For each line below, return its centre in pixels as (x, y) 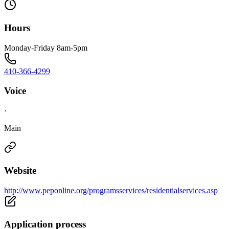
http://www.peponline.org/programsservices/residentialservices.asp (111, 190)
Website (20, 170)
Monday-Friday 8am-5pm (46, 48)
